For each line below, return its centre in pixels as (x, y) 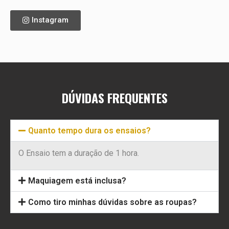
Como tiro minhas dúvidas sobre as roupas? (113, 202)
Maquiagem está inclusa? (77, 181)
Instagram (50, 20)
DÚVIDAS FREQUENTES (114, 98)
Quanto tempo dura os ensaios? (90, 131)
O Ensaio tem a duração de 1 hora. (80, 153)
